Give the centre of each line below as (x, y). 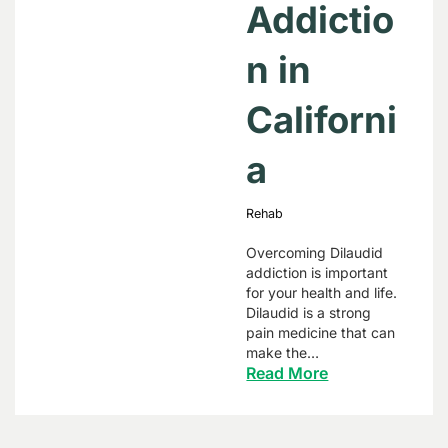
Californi (322, 120)
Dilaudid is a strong (309, 312)
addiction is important (317, 272)
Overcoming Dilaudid (315, 252)
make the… (283, 352)
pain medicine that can (321, 332)
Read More (287, 373)
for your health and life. (322, 292)
